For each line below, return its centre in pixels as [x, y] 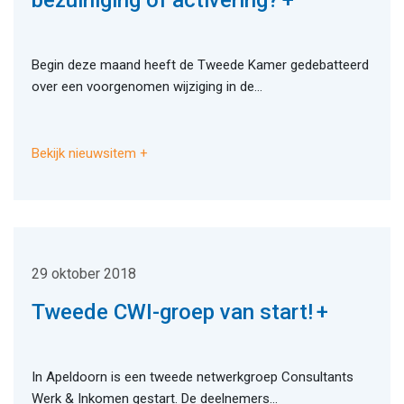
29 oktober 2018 [84, 274]
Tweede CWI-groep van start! [172, 312]
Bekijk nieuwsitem [84, 154]
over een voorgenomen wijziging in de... [147, 87]
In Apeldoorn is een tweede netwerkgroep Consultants [193, 377]
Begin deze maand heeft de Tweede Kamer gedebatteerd [200, 65]
